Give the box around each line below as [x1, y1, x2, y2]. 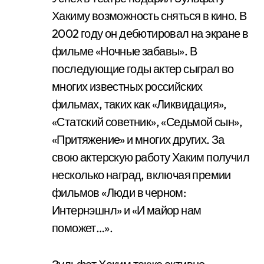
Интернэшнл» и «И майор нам [52, 203, 202, 217]
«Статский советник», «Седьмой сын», [52, 114, 242, 129]
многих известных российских [52, 79, 203, 94]
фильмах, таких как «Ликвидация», [52, 97, 227, 111]
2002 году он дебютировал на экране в [52, 26, 249, 41]
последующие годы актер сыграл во [52, 61, 234, 76]
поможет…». [52, 220, 113, 235]
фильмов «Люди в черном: [52, 185, 186, 200]
